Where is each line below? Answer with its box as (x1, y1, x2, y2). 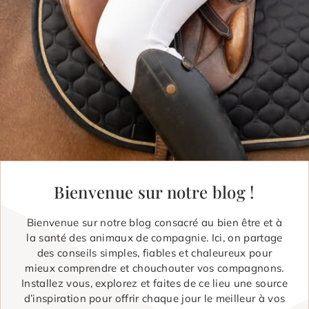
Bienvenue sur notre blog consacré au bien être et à (26, 215, 283, 229)
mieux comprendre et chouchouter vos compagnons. (25, 261, 284, 275)
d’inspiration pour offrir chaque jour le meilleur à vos (23, 291, 286, 305)
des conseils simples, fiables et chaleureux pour (37, 246, 272, 259)
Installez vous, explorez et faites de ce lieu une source (21, 276, 288, 290)
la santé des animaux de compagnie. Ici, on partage (26, 230, 283, 244)
